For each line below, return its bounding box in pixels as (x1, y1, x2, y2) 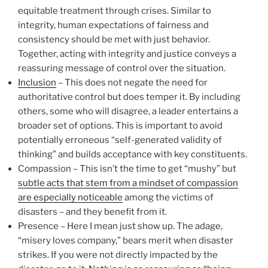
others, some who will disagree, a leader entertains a (18, 106, 238, 117)
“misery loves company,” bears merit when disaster (18, 235, 233, 246)
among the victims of (123, 192, 214, 203)
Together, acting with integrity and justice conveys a (18, 48, 236, 60)
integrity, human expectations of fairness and (18, 20, 209, 31)
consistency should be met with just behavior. (18, 34, 210, 45)
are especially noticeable (18, 192, 123, 203)
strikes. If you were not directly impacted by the (18, 249, 218, 261)
